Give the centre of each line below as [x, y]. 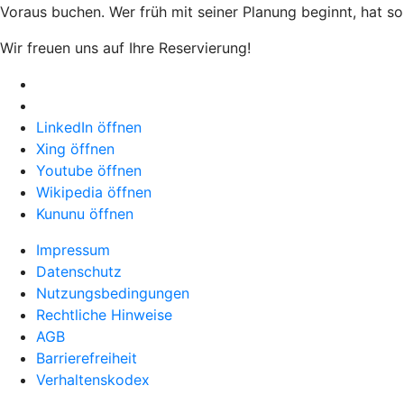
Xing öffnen [75, 148]
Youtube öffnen [89, 170]
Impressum [73, 249]
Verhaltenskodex [93, 379]
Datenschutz [79, 271]
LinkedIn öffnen [89, 127]
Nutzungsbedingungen [113, 293]
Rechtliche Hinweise [104, 314]
